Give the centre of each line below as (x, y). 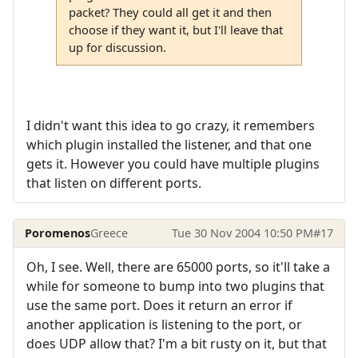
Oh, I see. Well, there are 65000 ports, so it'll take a (178, 267)
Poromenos (58, 233)
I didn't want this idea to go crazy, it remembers (171, 125)
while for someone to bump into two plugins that (175, 286)
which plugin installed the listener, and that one (169, 144)
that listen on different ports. (114, 183)
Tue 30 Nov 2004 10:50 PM (242, 233)
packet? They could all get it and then (170, 12)
